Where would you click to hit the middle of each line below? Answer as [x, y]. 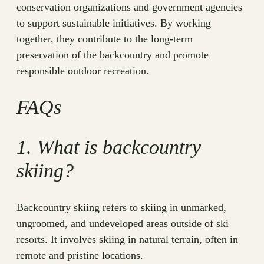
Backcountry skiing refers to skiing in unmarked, [121, 207]
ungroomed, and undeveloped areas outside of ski [123, 223]
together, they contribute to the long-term [105, 39]
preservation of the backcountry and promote [113, 55]
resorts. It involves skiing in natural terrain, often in [127, 239]
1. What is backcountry [109, 147]
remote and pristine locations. [80, 255]
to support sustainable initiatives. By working [114, 23]
